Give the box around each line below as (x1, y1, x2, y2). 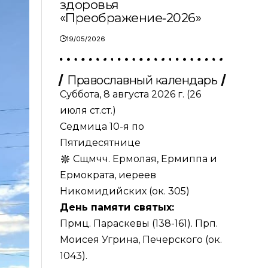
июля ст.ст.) (59, 104, 116, 116)
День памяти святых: (59, 201, 174, 213)
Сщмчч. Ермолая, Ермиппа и (70, 153, 217, 165)
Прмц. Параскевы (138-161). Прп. (59, 217, 218, 229)
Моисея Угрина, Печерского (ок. (59, 233, 222, 245)
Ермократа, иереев (59, 169, 156, 181)
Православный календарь (67, 72, 218, 87)
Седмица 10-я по (59, 120, 144, 132)
